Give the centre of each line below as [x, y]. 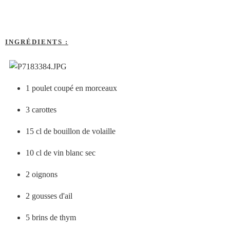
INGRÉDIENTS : [37, 42]
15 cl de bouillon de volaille [71, 131]
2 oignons [42, 175]
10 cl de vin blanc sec [61, 153]
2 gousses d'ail [49, 196]
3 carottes [41, 110]
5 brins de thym [51, 218]
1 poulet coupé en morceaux [71, 88]
